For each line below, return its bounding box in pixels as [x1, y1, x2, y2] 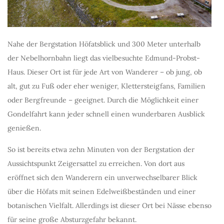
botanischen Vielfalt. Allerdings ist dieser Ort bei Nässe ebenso [7, 201, 211, 210]
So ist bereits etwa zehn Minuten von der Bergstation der [7, 145, 194, 154]
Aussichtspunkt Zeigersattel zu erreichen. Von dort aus [7, 159, 184, 168]
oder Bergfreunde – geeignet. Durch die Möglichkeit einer [7, 95, 198, 105]
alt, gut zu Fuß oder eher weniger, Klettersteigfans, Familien [7, 81, 205, 91]
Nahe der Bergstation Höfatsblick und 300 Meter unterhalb [7, 39, 200, 49]
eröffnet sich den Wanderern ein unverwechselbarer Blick [7, 173, 197, 182]
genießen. [7, 123, 41, 133]
